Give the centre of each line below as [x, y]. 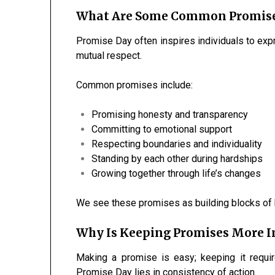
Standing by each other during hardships [177, 159]
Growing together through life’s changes [176, 174]
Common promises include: [135, 85]
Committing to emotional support [162, 130]
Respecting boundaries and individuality [177, 144]
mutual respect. [109, 56]
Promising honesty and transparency [170, 115]
